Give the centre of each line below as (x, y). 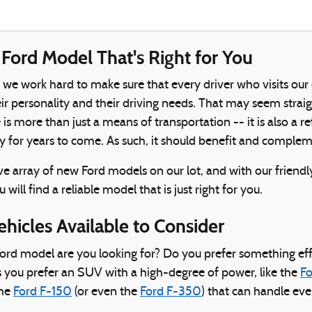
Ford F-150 (42, 292)
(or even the (106, 292)
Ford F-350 (171, 292)
